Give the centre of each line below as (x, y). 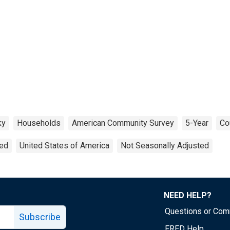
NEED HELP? (188, 195)
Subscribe (40, 217)
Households (39, 123)
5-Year (197, 123)
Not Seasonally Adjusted (165, 145)
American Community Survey (123, 123)
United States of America (64, 145)
